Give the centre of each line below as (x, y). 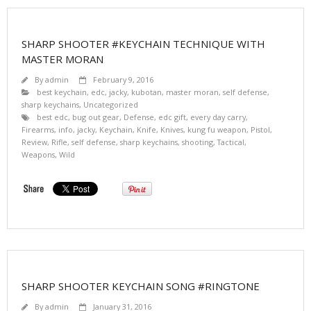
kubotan (146, 92)
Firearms (38, 129)
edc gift (172, 117)
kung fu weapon (217, 129)
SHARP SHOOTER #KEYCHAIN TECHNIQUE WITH (143, 43)
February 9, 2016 (123, 79)
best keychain (62, 92)
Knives (172, 129)
